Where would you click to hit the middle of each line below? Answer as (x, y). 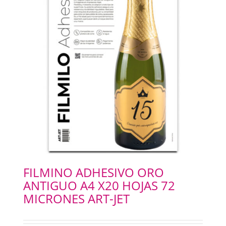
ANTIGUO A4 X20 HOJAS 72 (99, 186)
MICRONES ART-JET (76, 199)
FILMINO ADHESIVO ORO (93, 173)
